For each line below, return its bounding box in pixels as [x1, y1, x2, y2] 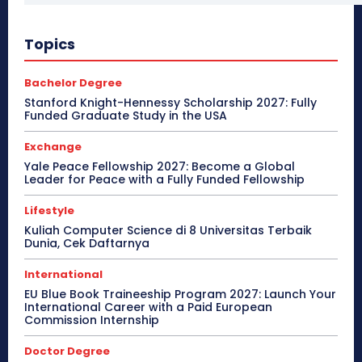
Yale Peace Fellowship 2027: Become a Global [24, 158, 295, 175]
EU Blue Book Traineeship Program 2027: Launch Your [24, 286, 336, 302]
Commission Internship [24, 312, 159, 328]
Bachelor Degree [24, 75, 122, 90]
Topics [24, 34, 75, 54]
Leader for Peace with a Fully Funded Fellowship [24, 171, 305, 187]
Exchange [24, 139, 82, 154]
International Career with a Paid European [24, 299, 272, 315]
